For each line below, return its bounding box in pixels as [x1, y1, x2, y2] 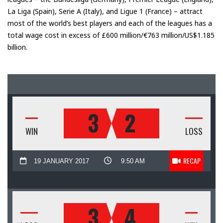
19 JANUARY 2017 [34, 157, 89, 165]
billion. [7, 42, 27, 52]
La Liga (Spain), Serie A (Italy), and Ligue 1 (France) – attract [7, 6, 203, 16]
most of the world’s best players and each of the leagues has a [7, 18, 212, 28]
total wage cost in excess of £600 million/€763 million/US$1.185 [7, 30, 215, 40]
